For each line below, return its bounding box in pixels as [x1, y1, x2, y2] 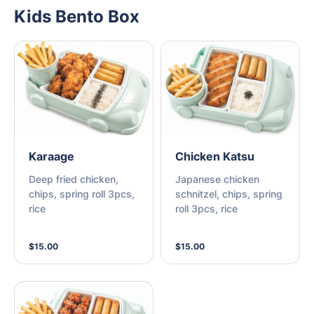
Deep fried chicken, [29, 173, 118, 186]
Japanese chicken [175, 173, 259, 186]
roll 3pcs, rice [175, 203, 238, 215]
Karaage [29, 149, 74, 164]
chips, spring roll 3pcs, [29, 188, 135, 200]
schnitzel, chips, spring [175, 188, 282, 200]
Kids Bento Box [14, 6, 139, 27]
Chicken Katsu [175, 149, 254, 164]
